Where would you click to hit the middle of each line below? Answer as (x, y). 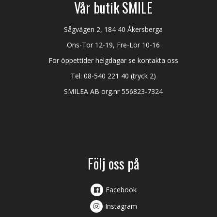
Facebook (121, 189)
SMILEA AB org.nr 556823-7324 (114, 91)
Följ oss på (113, 163)
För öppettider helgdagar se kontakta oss (114, 60)
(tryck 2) (143, 76)
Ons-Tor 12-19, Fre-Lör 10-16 (114, 45)
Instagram (121, 206)
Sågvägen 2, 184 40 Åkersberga (114, 29)
